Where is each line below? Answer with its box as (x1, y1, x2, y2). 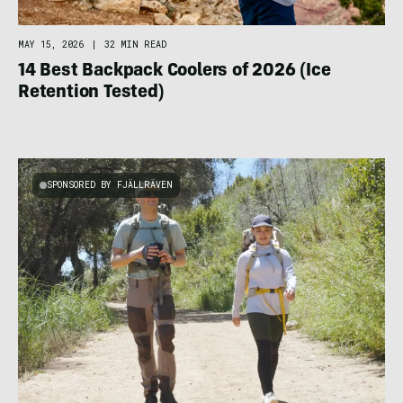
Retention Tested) (18, 85, 165, 103)
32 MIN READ (104, 39, 166, 50)
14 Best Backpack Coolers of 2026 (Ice (18, 63, 331, 81)
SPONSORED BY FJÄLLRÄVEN (47, 179, 173, 191)
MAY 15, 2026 (18, 39, 84, 50)
